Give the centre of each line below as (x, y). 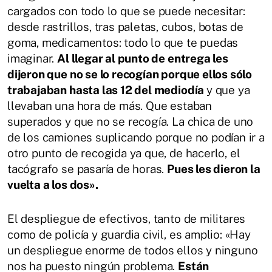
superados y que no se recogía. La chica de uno (131, 122)
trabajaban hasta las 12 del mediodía (107, 90)
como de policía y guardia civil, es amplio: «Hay (129, 235)
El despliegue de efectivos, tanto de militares (127, 219)
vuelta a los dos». (53, 185)
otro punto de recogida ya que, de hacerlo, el (124, 153)
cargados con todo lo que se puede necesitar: (126, 11)
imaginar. (32, 59)
